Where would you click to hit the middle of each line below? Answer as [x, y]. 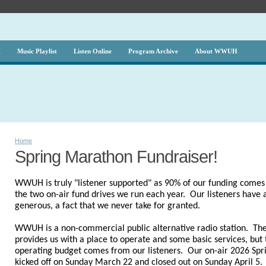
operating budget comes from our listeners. [102, 251]
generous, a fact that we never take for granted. [108, 206]
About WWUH [216, 51]
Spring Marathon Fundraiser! [116, 157]
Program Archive [153, 51]
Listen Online [92, 51]
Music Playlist [37, 51]
